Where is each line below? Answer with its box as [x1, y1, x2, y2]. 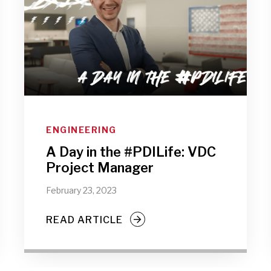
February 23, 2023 [46, 185, 117, 195]
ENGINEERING [46, 125, 117, 135]
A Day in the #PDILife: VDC [46, 144, 216, 160]
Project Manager [46, 160, 154, 175]
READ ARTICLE [46, 214, 123, 226]
